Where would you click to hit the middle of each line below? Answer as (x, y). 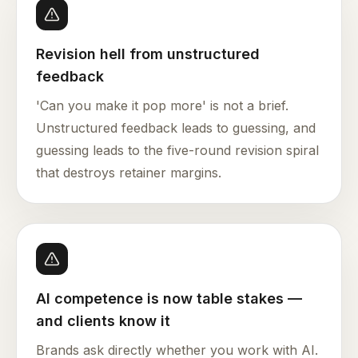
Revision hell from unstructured (148, 54)
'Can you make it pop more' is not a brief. (162, 106)
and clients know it (103, 321)
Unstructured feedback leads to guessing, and (176, 128)
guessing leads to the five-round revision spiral (177, 151)
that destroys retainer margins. (129, 173)
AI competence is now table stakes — (169, 299)
